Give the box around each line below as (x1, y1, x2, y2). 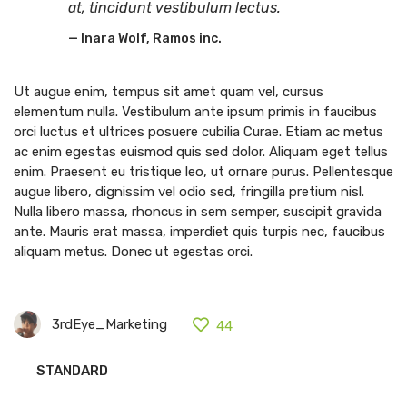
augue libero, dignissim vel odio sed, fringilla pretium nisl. (14, 184, 364, 201)
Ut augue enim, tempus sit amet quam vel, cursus (14, 84, 323, 101)
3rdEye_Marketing (52, 316, 167, 333)
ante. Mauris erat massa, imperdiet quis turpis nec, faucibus (14, 223, 385, 241)
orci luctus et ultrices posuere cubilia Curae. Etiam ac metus (14, 124, 383, 141)
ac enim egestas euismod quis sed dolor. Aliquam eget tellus (14, 144, 388, 161)
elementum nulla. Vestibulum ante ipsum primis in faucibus (14, 104, 377, 121)
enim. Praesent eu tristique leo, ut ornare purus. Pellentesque (14, 164, 393, 181)
